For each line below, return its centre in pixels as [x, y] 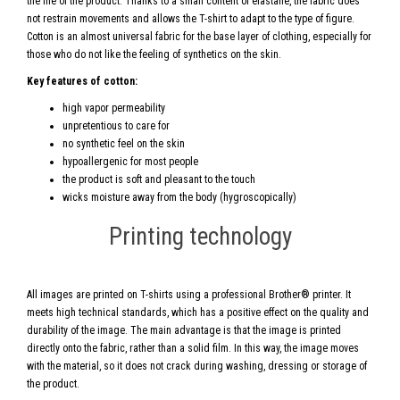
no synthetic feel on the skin [124, 144]
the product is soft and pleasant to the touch [159, 179]
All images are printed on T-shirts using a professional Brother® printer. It [189, 295]
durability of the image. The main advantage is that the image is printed [184, 330]
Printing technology [200, 237]
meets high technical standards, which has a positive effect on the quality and [198, 312]
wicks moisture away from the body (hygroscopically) [179, 197]
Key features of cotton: [82, 81]
